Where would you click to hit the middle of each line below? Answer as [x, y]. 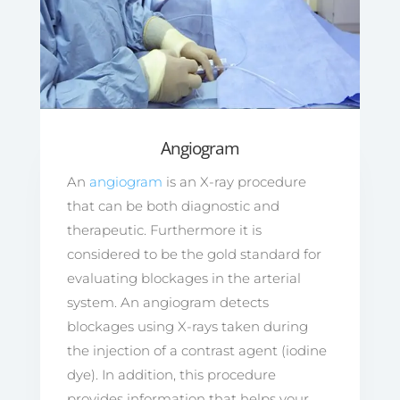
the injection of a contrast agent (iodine [196, 351]
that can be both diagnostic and [173, 206]
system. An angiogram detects [167, 303]
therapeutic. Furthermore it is [164, 230]
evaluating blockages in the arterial [183, 279]
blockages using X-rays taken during [187, 327]
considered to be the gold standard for [194, 254]
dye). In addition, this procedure [171, 375]
